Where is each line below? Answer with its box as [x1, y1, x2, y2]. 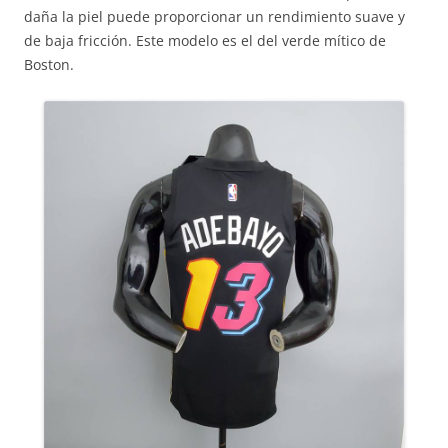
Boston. [24, 55, 74, 74]
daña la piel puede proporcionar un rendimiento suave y [24, 7, 405, 26]
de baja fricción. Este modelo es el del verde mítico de [24, 31, 386, 50]
